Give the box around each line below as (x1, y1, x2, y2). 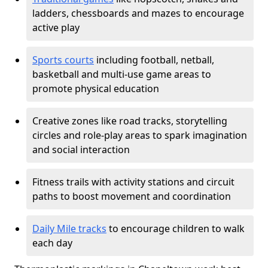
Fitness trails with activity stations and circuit (32, 175, 234, 188)
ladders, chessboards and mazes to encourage (32, 7, 244, 20)
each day (32, 236, 72, 249)
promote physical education (32, 82, 159, 95)
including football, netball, (94, 53, 214, 66)
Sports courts (32, 53, 94, 66)
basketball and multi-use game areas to (32, 68, 211, 81)
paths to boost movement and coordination (32, 190, 231, 203)
